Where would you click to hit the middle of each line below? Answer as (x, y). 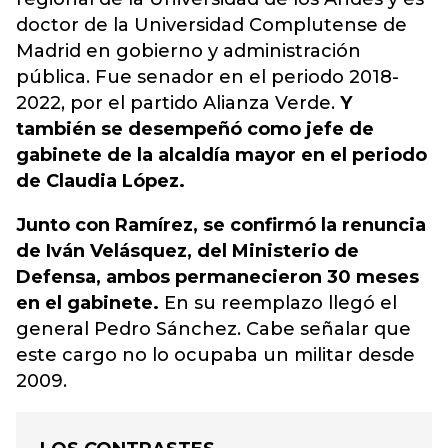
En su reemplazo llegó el (278, 303)
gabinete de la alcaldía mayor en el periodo (221, 155)
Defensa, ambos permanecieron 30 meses (217, 277)
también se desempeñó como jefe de (195, 129)
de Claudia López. (100, 181)
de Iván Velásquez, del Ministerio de (187, 251)
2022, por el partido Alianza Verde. (175, 103)
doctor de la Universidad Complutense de (211, 25)
